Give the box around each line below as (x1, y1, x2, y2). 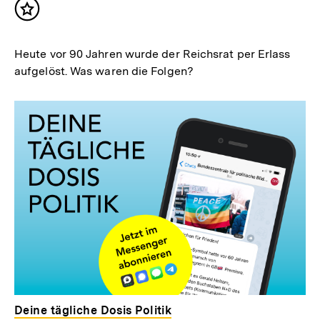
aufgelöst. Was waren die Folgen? (14, 64, 194, 78)
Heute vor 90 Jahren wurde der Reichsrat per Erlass (14, 46, 291, 61)
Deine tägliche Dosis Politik (14, 304, 172, 318)
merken (26, 21, 72, 37)
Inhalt (26, 7, 62, 23)
